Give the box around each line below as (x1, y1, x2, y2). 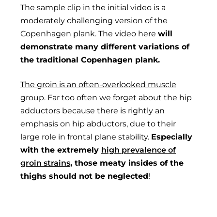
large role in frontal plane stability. (20, 132, 151, 141)
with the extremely (20, 145, 101, 155)
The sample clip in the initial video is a (20, 2, 166, 12)
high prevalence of (101, 145, 176, 155)
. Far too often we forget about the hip (44, 93, 192, 102)
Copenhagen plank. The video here (20, 29, 158, 38)
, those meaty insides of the (70, 158, 184, 168)
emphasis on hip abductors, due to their (20, 119, 176, 128)
